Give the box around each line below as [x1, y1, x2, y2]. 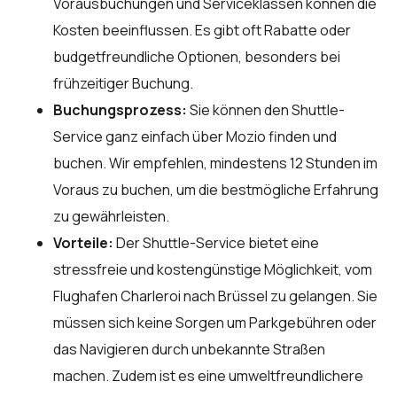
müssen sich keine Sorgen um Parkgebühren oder [53, 312, 377, 332]
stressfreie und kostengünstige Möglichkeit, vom [53, 259, 372, 279]
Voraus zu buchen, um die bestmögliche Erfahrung [53, 179, 378, 199]
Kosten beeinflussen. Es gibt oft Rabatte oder [53, 19, 351, 40]
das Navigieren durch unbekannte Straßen [53, 339, 325, 359]
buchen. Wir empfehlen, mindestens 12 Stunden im [53, 152, 378, 173]
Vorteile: [53, 232, 113, 253]
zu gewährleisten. [53, 206, 169, 226]
